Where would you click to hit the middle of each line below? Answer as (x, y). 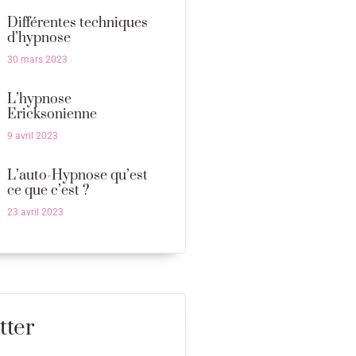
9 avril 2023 (32, 136)
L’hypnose (39, 99)
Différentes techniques (77, 23)
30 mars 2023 (37, 60)
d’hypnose (39, 38)
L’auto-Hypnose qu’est (77, 176)
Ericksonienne (52, 114)
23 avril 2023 (35, 212)
